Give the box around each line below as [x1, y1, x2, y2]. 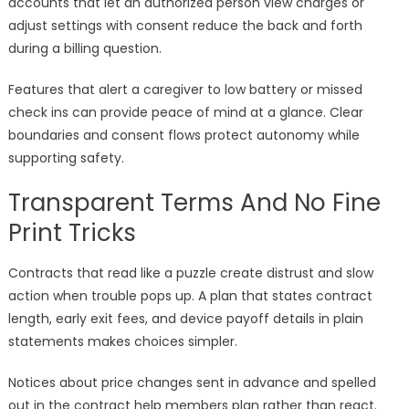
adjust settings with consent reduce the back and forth [7, 16, 362, 36]
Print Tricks [7, 216, 136, 250]
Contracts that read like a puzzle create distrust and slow [7, 264, 373, 283]
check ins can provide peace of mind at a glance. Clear [7, 103, 363, 122]
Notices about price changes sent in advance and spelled [7, 373, 376, 393]
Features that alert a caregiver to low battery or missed [7, 80, 362, 100]
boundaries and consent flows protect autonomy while [7, 126, 360, 145]
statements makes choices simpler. [7, 332, 237, 351]
